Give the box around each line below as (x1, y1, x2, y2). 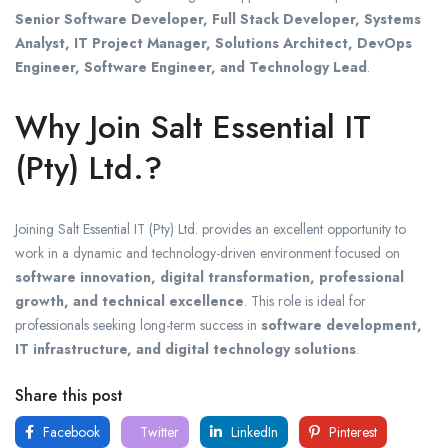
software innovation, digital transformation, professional (15, 267, 404, 288)
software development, (261, 315, 422, 336)
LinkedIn (227, 422, 278, 443)
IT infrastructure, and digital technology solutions (15, 339, 356, 360)
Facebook (39, 422, 100, 443)
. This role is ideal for (244, 291, 366, 312)
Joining (15, 219, 58, 240)
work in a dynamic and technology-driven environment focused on (15, 243, 400, 264)
